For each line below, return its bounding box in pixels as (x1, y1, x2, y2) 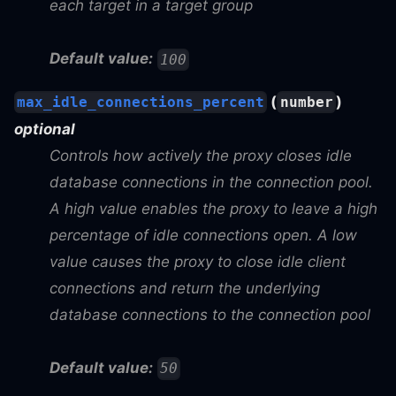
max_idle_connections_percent (17, 94, 265, 111)
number (279, 94, 333, 111)
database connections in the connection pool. (49, 173, 373, 192)
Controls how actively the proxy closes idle (49, 147, 352, 165)
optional (14, 120, 75, 139)
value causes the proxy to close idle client (49, 253, 346, 271)
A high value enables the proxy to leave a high (49, 200, 377, 218)
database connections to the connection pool (49, 306, 370, 324)
